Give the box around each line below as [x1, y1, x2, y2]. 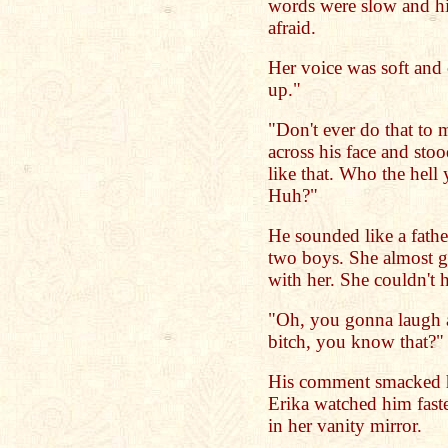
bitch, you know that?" [268, 331, 444, 352]
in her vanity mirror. [268, 415, 422, 436]
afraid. [268, 17, 316, 38]
